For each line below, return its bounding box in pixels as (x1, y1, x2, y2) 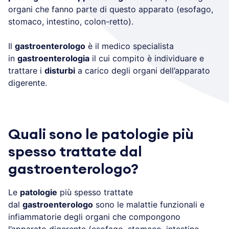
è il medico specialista (85, 40, 174, 51)
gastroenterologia (17, 53, 89, 63)
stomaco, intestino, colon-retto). (8, 16, 133, 27)
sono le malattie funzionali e (93, 199, 204, 210)
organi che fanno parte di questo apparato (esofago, (8, 4, 213, 14)
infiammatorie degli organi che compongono (8, 211, 180, 222)
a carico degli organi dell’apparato (75, 65, 210, 76)
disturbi (44, 65, 75, 76)
